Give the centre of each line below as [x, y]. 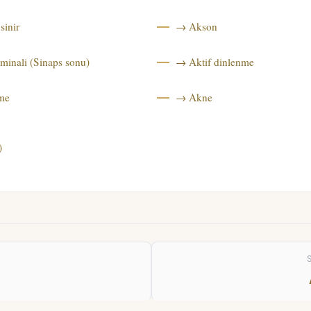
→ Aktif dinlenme [215, 61]
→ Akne [194, 97]
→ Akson [196, 27]
